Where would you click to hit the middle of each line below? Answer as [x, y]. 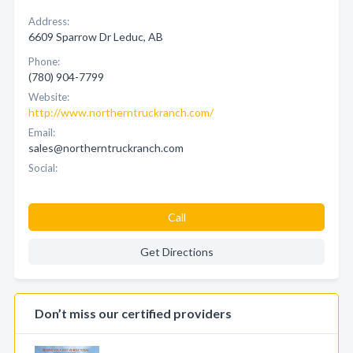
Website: [49, 97]
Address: [49, 21]
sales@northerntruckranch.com [106, 148]
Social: [43, 168]
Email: [42, 132]
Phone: [44, 61]
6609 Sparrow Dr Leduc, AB [96, 37]
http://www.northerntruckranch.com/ [121, 112]
